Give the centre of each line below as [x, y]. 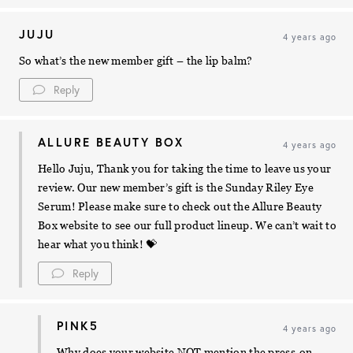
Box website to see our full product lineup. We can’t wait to [187, 226]
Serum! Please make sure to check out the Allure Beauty [180, 207]
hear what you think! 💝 [98, 245]
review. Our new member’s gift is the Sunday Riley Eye [176, 188]
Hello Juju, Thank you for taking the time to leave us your [185, 169]
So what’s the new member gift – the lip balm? [136, 61]
